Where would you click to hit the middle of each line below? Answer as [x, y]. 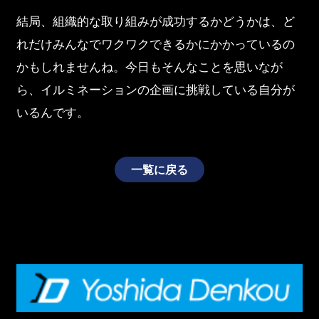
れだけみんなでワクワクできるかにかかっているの [155, 45]
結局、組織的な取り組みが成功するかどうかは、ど [155, 22]
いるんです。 [52, 113]
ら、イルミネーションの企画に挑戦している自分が [155, 90]
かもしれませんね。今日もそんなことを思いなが [149, 67]
